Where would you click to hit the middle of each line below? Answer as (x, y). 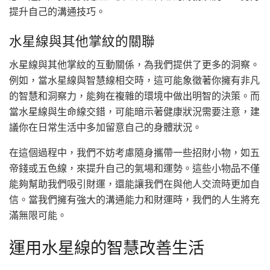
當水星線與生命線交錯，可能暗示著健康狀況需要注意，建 (134, 112)
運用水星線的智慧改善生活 (107, 248)
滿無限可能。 (38, 215)
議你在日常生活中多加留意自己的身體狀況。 (105, 127)
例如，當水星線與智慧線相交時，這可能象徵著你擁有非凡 (134, 80)
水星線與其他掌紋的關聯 (82, 41)
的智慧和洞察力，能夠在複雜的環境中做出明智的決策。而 (134, 96)
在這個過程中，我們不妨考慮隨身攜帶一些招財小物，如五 (134, 153)
